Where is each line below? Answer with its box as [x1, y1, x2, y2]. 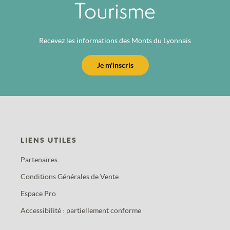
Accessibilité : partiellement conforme [21, 206, 141, 215]
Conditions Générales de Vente [21, 172, 119, 181]
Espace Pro [21, 189, 56, 198]
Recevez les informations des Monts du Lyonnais [39, 36, 191, 45]
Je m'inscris [97, 61, 133, 69]
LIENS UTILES [21, 136, 77, 144]
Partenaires [21, 155, 57, 164]
